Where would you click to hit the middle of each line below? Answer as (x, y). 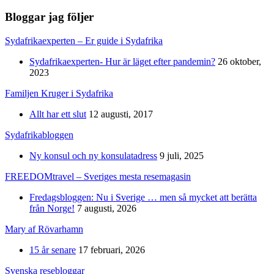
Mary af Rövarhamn (44, 229)
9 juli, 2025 (182, 155)
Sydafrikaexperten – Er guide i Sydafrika (84, 40)
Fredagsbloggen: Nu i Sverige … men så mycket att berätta (143, 197)
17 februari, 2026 (112, 250)
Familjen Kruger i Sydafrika (59, 93)
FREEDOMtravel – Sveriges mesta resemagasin (98, 176)
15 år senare (53, 250)
